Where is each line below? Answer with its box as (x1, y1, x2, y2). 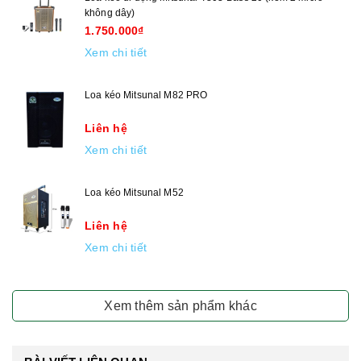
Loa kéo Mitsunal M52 (85, 186, 184, 198)
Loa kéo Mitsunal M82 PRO (85, 89, 208, 101)
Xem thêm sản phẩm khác (104, 298, 257, 313)
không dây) (85, 6, 135, 19)
